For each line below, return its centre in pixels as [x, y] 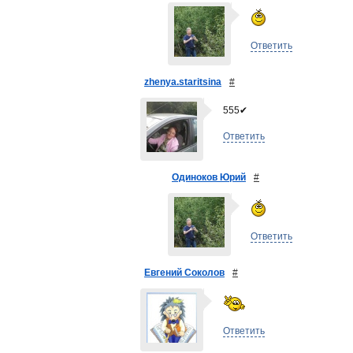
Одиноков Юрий [209, 177]
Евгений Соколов [184, 273]
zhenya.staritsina [183, 82]
